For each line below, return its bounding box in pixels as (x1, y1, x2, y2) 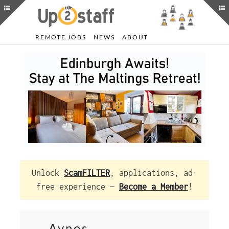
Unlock (32, 168, 64, 177)
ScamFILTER (64, 168, 110, 177)
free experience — (36, 182, 119, 191)
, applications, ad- (110, 168, 197, 177)
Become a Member (119, 182, 188, 191)
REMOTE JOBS (35, 33, 86, 41)
